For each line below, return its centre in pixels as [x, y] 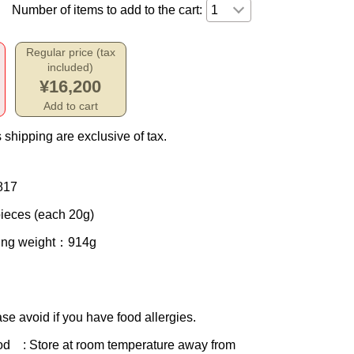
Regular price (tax [70, 52]
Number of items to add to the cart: [107, 10]
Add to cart [70, 106]
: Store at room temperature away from [123, 345]
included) [71, 67]
